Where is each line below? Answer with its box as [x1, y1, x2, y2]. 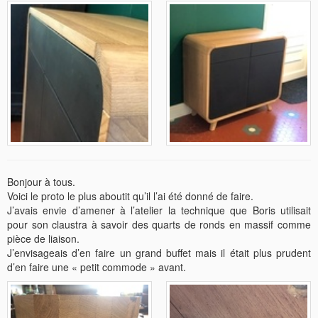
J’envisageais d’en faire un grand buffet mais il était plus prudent [7, 246, 311, 261]
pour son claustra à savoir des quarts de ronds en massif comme [7, 217, 311, 232]
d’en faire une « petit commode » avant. [7, 260, 186, 275]
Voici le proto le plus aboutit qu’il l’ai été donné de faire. [7, 189, 253, 204]
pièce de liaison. [7, 231, 79, 246]
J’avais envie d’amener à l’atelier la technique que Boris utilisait [7, 203, 311, 218]
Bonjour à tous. [7, 175, 75, 190]
